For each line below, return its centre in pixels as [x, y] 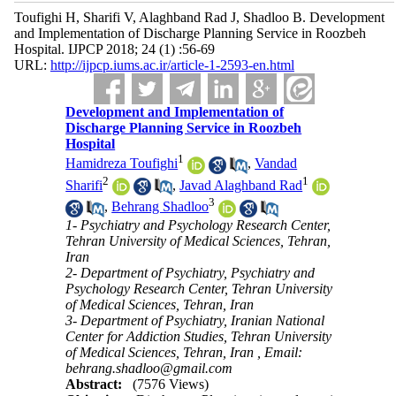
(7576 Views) [171, 384]
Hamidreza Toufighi [122, 164]
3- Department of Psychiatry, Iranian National [195, 320]
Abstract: [94, 384]
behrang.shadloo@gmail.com [149, 368]
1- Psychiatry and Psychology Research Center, [198, 225]
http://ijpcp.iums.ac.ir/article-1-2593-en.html [172, 65]
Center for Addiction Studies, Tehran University [199, 336]
